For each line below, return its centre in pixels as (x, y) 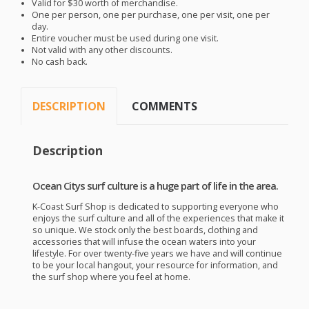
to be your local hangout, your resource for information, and (155, 265)
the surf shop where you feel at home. (111, 277)
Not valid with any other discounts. (102, 50)
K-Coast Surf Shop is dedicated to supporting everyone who (155, 206)
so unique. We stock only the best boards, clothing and (145, 230)
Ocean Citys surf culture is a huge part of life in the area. (155, 186)
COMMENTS (165, 107)
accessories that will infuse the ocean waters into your (144, 241)
